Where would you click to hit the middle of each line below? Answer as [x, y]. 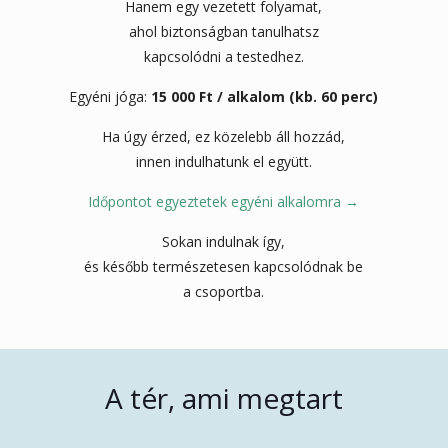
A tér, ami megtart [223, 397]
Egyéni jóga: [110, 96]
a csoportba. [224, 291]
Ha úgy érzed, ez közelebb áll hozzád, [224, 136]
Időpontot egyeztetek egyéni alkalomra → [224, 201]
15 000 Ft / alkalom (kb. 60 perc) [265, 96]
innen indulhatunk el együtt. [223, 161]
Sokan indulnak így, [224, 241]
